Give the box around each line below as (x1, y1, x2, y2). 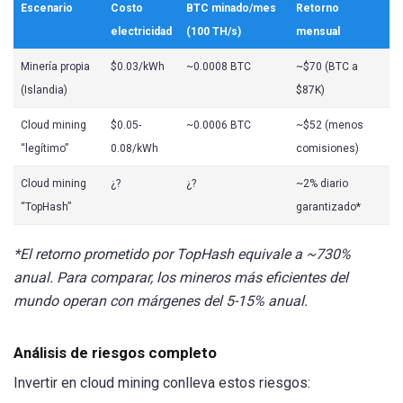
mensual (296, 25, 340, 39)
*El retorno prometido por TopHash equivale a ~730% (13, 246, 351, 264)
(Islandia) (21, 84, 67, 97)
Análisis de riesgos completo (13, 343, 217, 362)
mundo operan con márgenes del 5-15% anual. (13, 292, 308, 310)
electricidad (111, 25, 172, 39)
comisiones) (296, 142, 359, 156)
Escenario (21, 2, 73, 15)
